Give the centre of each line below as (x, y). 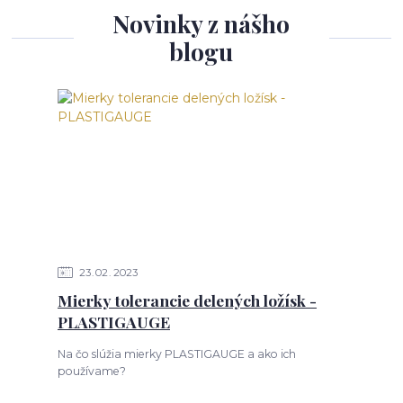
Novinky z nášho (201, 24)
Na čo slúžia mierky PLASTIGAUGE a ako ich (176, 354)
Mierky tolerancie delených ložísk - (187, 300)
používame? (91, 371)
